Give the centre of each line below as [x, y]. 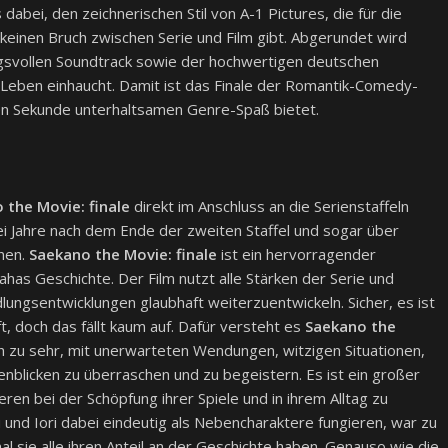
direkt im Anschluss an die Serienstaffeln [269, 206]
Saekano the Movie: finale [123, 254]
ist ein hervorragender [296, 254]
